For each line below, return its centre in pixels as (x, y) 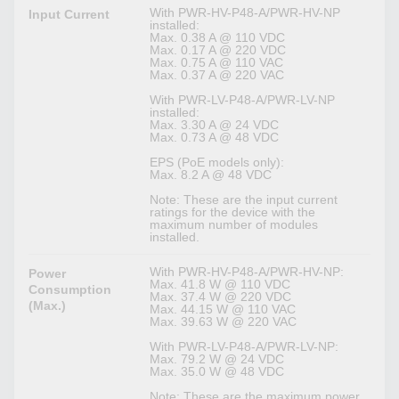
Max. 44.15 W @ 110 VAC (223, 309)
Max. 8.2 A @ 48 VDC (211, 175)
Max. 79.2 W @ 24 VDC (217, 359)
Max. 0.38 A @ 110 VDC (218, 38)
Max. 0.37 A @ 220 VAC (217, 75)
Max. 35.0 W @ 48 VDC (217, 372)
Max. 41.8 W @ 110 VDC (220, 285)
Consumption (70, 290)
